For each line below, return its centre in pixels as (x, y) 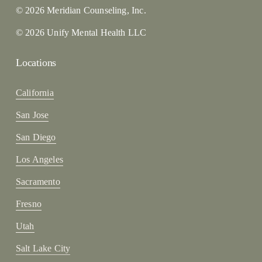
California (35, 92)
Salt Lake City (43, 248)
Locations (36, 62)
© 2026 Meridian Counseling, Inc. (81, 10)
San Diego (36, 137)
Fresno (28, 204)
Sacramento (38, 181)
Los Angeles (39, 159)
